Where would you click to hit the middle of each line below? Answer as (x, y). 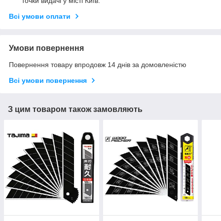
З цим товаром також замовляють (75, 110)
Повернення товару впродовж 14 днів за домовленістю (98, 65)
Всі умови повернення (48, 81)
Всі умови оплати (40, 17)
